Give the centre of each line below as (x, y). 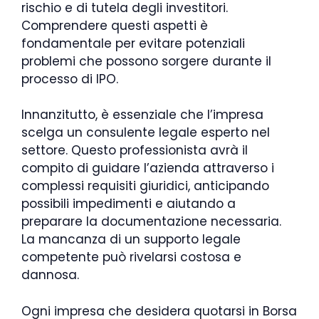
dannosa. (50, 275)
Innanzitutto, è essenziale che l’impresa (142, 115)
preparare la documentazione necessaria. (151, 222)
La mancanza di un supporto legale (131, 240)
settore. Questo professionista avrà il (135, 151)
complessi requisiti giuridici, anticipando (145, 186)
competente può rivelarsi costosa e (131, 257)
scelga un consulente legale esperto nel (146, 133)
